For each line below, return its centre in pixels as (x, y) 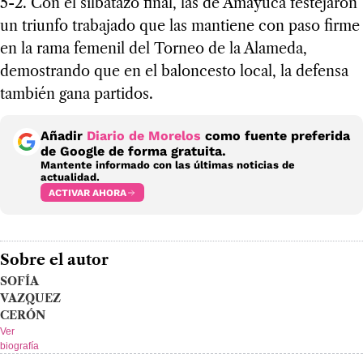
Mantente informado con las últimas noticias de (168, 165)
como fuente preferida (275, 136)
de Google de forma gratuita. (133, 152)
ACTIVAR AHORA (88, 192)
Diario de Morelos (144, 136)
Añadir (64, 136)
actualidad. (70, 177)
